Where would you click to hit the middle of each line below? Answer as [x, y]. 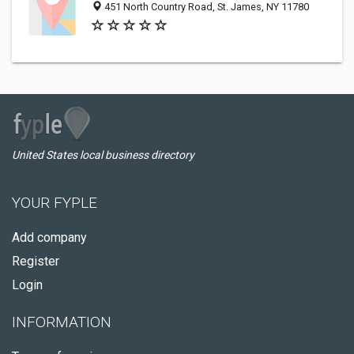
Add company [49, 237]
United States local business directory [103, 155]
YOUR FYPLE [55, 203]
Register [36, 261]
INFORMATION [62, 322]
